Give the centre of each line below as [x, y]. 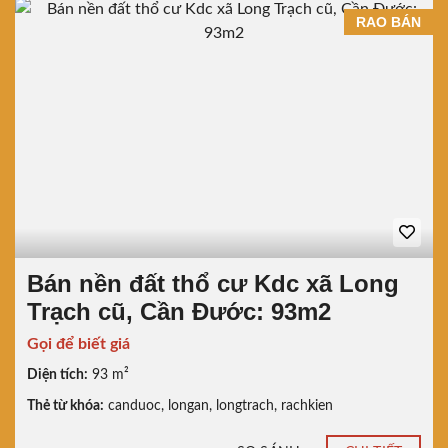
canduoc [134, 405]
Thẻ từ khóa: [65, 405]
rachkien [307, 405]
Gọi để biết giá [78, 343]
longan [188, 405]
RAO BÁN [388, 21]
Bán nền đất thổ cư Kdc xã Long [213, 283]
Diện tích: [57, 374]
